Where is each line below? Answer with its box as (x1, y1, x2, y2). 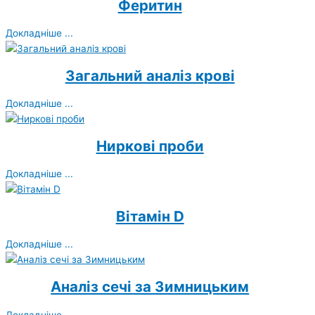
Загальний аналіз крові (65, 67, 235, 85)
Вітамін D (115, 207, 184, 226)
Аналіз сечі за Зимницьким (51, 278, 250, 296)
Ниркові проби (96, 137, 204, 155)
